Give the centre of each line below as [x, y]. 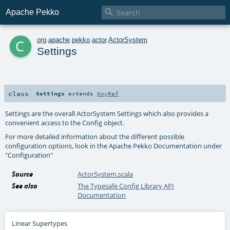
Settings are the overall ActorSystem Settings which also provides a [107, 113]
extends [81, 93]
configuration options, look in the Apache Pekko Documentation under [114, 146]
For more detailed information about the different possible [95, 136]
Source [23, 174]
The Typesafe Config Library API [126, 186]
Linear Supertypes [40, 223]
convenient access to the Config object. [65, 122]
